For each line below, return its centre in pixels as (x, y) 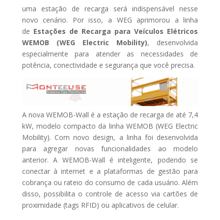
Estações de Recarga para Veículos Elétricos (116, 31)
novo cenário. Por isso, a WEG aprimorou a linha (110, 20)
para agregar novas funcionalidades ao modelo (110, 148)
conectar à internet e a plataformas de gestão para (110, 171)
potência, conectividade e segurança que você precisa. (108, 65)
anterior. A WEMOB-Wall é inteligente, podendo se (110, 160)
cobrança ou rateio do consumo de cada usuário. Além (110, 182)
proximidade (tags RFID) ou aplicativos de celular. (100, 205)
